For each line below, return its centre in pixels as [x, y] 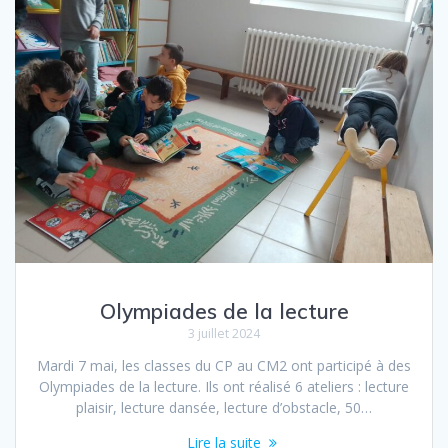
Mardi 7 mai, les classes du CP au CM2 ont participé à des [224, 366]
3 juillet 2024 [224, 334]
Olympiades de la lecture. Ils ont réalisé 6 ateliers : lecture [224, 387]
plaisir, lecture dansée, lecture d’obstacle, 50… [224, 408]
